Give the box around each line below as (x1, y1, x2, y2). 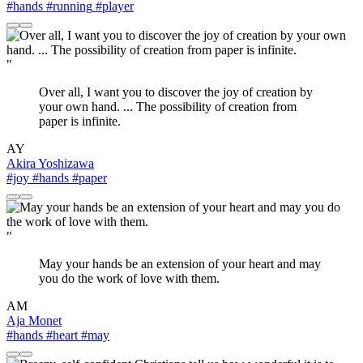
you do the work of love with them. (39, 271, 220, 286)
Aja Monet (6, 314, 62, 328)
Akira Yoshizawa (6, 156, 94, 171)
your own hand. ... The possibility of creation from (39, 100, 297, 114)
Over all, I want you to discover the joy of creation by (39, 85, 313, 100)
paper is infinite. (39, 114, 121, 129)
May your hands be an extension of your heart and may (39, 257, 321, 271)
